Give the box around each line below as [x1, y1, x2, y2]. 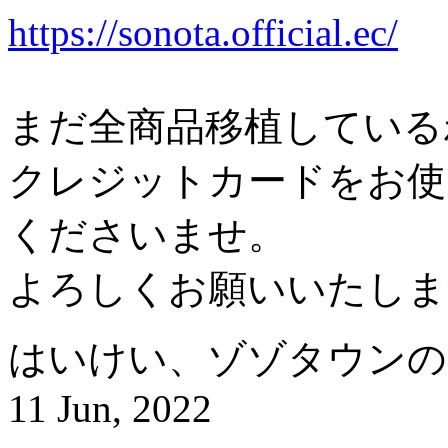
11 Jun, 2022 [8, 387, 212, 431]
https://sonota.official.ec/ [8, 11, 398, 55]
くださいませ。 [8, 213, 287, 257]
